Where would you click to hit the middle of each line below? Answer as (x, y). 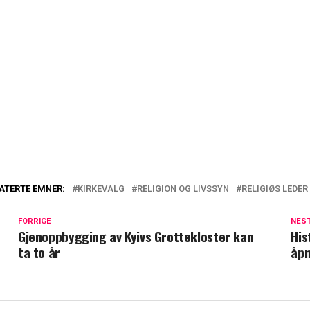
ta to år (39, 253)
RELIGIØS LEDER (275, 189)
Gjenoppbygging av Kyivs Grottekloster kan (136, 237)
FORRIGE (35, 221)
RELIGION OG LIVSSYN (183, 189)
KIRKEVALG (101, 189)
